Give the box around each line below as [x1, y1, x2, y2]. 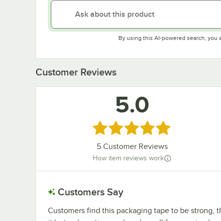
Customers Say [58, 186, 123, 197]
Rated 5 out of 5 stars [92, 122, 175, 132]
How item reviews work [92, 154, 164, 162]
